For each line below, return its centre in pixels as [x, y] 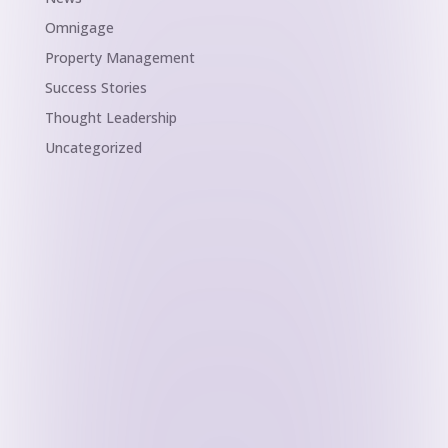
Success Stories [95, 88]
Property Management [119, 58]
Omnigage [79, 28]
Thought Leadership [110, 118]
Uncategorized [93, 148]
